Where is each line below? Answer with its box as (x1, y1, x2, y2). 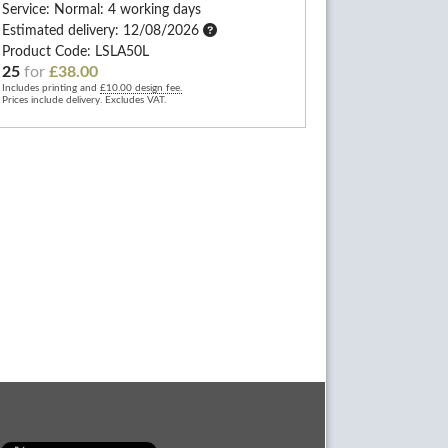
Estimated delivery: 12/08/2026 (2, 24, 203, 38)
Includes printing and (2, 83, 100, 93)
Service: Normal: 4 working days (2, 3, 201, 17)
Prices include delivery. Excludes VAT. (2, 95, 166, 105)
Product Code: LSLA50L (2, 45, 149, 59)
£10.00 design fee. (100, 83, 182, 93)
